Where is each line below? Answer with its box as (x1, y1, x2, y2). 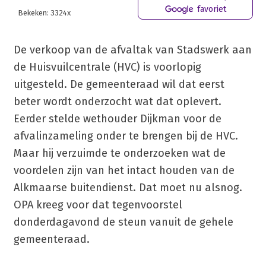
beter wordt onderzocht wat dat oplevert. (13, 94, 221, 108)
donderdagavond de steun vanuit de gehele (13, 215, 233, 229)
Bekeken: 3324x (18, 8, 71, 17)
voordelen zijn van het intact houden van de (13, 163, 235, 177)
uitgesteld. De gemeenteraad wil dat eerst (13, 77, 224, 91)
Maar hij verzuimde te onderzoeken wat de (13, 146, 226, 160)
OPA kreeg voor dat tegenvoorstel (13, 198, 182, 211)
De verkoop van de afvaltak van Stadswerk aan (13, 43, 252, 56)
